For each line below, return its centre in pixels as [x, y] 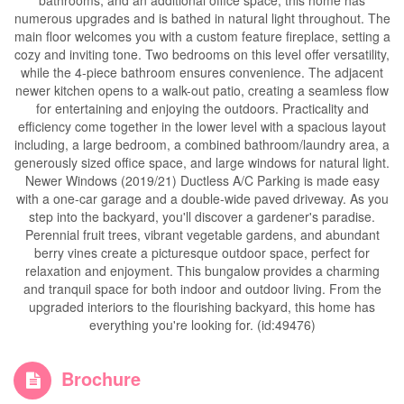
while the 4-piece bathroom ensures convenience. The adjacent [202, 72]
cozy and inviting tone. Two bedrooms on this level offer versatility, [202, 54]
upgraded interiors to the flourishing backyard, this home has [202, 307]
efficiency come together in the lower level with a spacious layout [202, 126]
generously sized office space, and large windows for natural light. [202, 162]
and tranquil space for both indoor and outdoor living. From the [202, 289]
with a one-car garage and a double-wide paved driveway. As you [202, 198]
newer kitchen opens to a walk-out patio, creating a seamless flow [202, 90]
